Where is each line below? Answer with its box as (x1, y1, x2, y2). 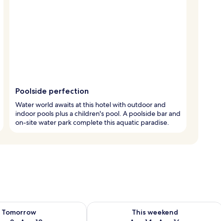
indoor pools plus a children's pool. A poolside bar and (15, 109, 181, 118)
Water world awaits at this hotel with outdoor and (15, 100, 166, 109)
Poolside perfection (15, 86, 89, 96)
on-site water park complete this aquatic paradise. (15, 117, 169, 127)
